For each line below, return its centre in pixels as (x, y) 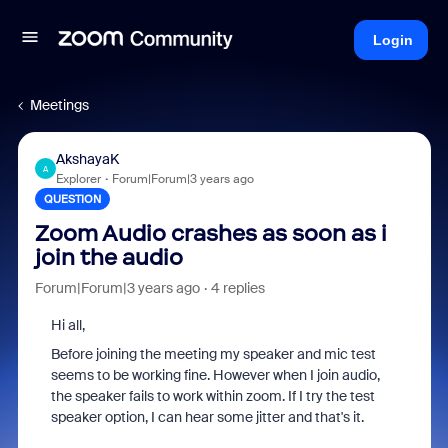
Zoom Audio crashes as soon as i (210, 233)
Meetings (59, 105)
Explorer (78, 179)
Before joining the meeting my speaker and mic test (213, 354)
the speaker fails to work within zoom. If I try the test (212, 396)
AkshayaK (87, 159)
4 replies (237, 288)
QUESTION (72, 199)
